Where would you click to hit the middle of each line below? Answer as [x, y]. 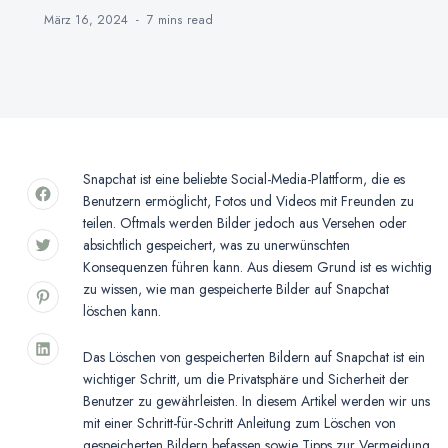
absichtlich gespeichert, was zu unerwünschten [216, 244]
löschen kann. [122, 310]
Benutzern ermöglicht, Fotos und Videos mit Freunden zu [248, 200]
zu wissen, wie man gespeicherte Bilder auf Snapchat [236, 288]
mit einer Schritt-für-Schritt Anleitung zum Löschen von [239, 422]
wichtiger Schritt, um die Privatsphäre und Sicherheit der [246, 378]
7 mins [167, 19]
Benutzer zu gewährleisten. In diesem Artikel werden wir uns [256, 400]
